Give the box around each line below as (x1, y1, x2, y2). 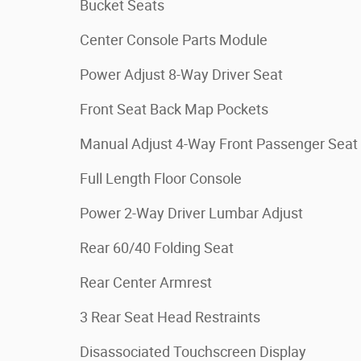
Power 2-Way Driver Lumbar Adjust (80, 205, 303, 222)
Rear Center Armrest (80, 274, 212, 291)
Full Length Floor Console (80, 170, 242, 187)
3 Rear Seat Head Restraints (80, 309, 260, 326)
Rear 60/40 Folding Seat (80, 239, 234, 256)
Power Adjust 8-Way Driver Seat (80, 66, 283, 83)
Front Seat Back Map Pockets (80, 101, 268, 118)
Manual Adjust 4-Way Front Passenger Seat (80, 135, 358, 152)
